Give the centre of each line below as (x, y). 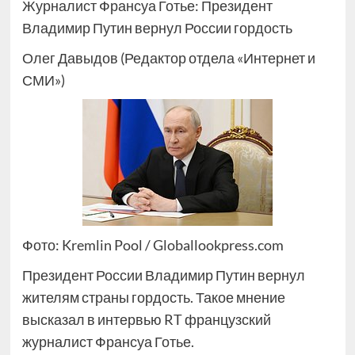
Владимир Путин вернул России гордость (157, 28)
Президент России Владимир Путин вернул (163, 275)
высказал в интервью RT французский (146, 319)
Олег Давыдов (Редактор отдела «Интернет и (168, 58)
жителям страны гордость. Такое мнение (153, 297)
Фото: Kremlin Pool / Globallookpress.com (153, 245)
